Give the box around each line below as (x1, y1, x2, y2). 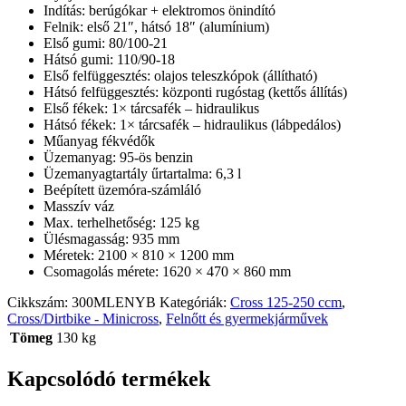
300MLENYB (72, 294, 156, 310)
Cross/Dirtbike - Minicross (7, 310, 159, 326)
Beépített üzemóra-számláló (43, 181, 201, 198)
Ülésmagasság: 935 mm (43, 230, 179, 246)
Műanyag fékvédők (43, 132, 155, 149)
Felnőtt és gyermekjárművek (166, 310, 328, 326)
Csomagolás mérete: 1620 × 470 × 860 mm (43, 263, 291, 279)
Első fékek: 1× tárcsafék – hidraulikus (43, 100, 259, 116)
